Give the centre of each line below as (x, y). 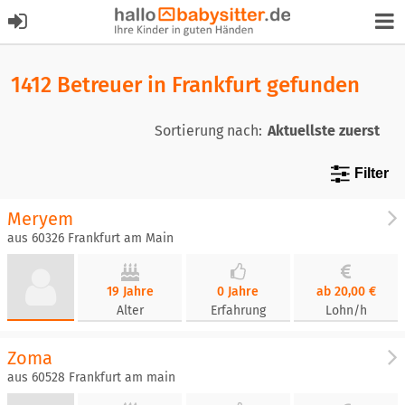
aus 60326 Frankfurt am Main (90, 238)
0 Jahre (238, 292)
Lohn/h (346, 311)
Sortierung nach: (208, 130)
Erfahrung (238, 311)
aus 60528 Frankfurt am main (91, 377)
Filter (372, 173)
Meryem (40, 219)
